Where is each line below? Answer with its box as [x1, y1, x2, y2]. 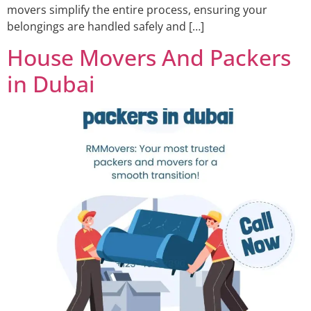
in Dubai [7, 69, 95, 99]
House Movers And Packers [7, 42, 291, 73]
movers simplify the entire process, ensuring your [7, 1, 267, 17]
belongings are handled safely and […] [7, 18, 204, 34]
